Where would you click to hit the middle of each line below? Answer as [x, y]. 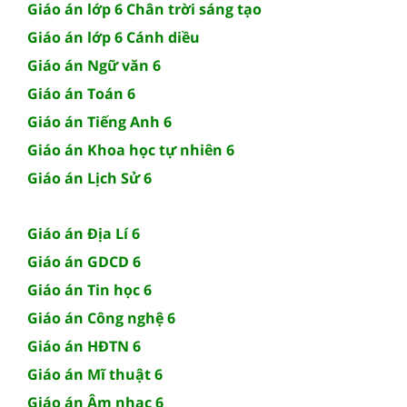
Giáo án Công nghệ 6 [101, 318]
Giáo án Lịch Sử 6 [89, 178]
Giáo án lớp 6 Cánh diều [114, 37]
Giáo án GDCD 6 [84, 261]
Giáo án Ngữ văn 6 [94, 65]
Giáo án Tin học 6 [89, 289]
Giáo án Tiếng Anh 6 [99, 121]
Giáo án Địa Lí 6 [84, 233]
